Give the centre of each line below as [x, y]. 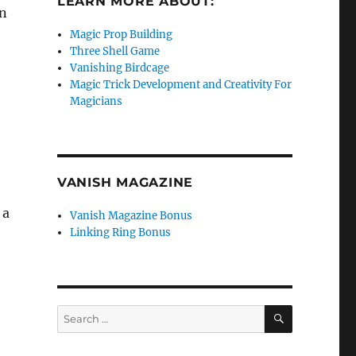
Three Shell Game [115, 51]
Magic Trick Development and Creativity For [181, 85]
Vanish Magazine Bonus [132, 216]
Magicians [97, 101]
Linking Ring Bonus [121, 232]
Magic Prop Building [122, 35]
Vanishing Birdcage [120, 68]
